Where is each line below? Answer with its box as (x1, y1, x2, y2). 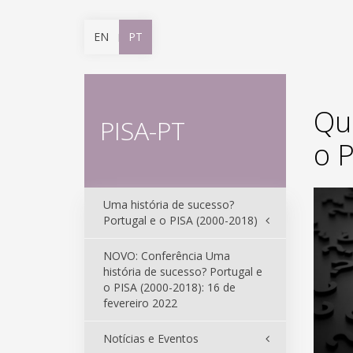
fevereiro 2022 (103, 295, 177, 310)
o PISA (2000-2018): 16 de (103, 280, 236, 295)
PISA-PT (100, 113, 185, 147)
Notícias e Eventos (103, 331, 199, 346)
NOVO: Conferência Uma (103, 248, 230, 263)
